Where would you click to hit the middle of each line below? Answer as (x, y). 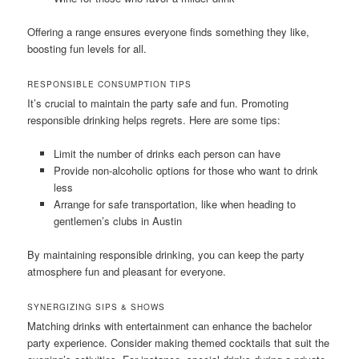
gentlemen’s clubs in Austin (117, 221)
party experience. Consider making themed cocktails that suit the (179, 343)
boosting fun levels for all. (87, 48)
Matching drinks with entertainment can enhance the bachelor (170, 326)
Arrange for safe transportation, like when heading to (174, 204)
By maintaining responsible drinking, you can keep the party (166, 255)
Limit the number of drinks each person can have (167, 154)
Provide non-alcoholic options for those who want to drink (186, 171)
